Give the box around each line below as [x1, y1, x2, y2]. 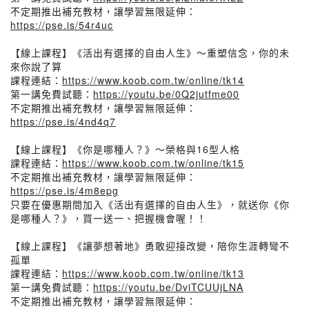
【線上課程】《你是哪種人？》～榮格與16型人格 [10, 142, 240, 156]
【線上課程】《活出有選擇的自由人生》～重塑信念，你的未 [10, 46, 290, 59]
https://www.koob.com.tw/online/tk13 [62, 266, 244, 280]
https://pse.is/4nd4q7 [10, 114, 116, 128]
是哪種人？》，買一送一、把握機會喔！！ [10, 211, 207, 225]
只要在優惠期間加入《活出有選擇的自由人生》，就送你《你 [10, 197, 290, 211]
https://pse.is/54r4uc [10, 18, 113, 32]
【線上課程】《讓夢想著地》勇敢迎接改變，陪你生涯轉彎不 [10, 239, 290, 252]
